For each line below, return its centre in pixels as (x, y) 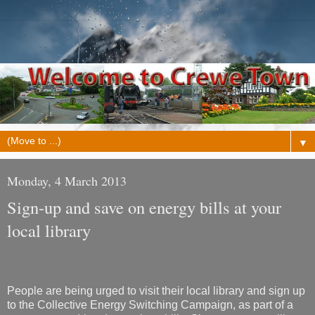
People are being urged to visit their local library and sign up (156, 291)
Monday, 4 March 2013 (67, 181)
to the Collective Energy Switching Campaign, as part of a (150, 305)
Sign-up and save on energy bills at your (144, 207)
